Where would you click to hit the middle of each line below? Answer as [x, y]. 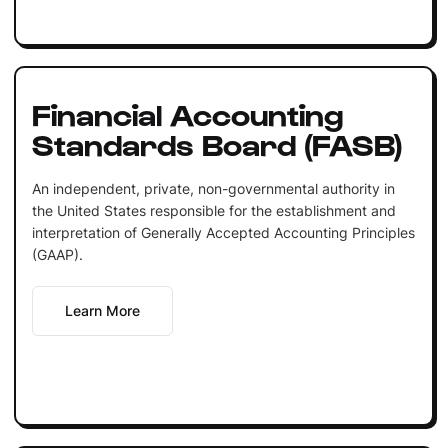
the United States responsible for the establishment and [213, 210]
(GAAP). [57, 254]
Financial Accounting [187, 112]
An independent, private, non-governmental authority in [213, 188]
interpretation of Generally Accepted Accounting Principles [223, 232]
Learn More [102, 310]
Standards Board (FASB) [217, 142]
